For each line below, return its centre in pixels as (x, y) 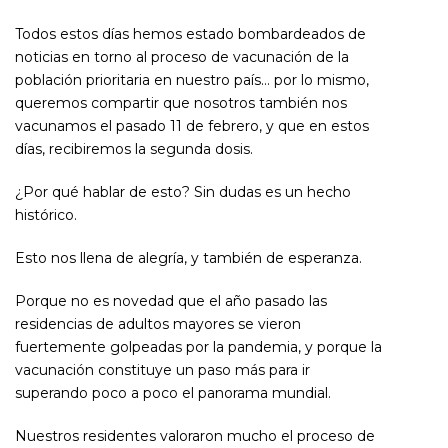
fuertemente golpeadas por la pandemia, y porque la (198, 346)
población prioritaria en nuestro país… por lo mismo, (192, 79)
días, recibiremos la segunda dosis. (134, 148)
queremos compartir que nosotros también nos (181, 102)
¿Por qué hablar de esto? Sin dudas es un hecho (183, 191)
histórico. (46, 214)
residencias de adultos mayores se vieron (158, 323)
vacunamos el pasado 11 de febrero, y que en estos (192, 125)
